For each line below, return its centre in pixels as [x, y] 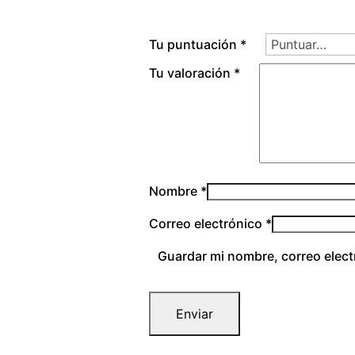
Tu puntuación [195, 44]
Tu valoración [191, 73]
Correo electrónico [207, 223]
